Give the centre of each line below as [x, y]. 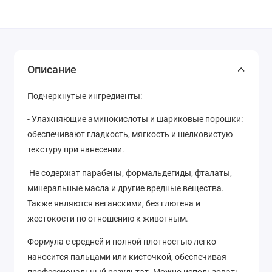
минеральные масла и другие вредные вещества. [126, 188]
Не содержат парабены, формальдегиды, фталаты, [130, 173]
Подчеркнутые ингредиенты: [85, 96]
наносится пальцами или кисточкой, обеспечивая [127, 257]
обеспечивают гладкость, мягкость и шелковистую [130, 134]
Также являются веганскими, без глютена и [114, 203]
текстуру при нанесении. [76, 150]
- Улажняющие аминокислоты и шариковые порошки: [135, 119]
